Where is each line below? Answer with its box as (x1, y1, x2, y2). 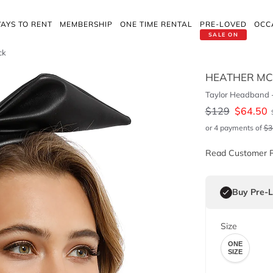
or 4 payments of (205, 123, 264, 132)
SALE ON (208, 31, 239, 38)
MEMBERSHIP (60, 19, 113, 29)
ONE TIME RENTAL (120, 19, 193, 29)
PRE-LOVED (200, 19, 247, 29)
